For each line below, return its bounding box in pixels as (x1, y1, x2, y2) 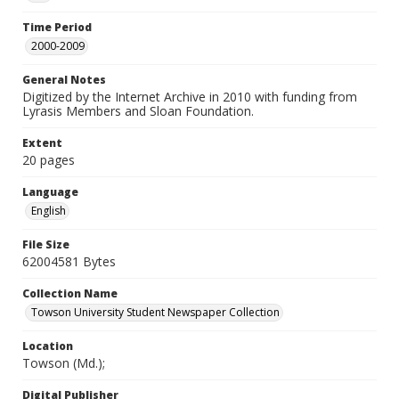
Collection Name (22, 286, 118, 301)
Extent (22, 135, 62, 151)
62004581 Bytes (22, 253, 116, 270)
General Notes (22, 72, 106, 87)
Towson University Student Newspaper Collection (31, 305, 280, 320)
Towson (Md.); (22, 354, 105, 371)
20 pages (22, 151, 75, 168)
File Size (22, 237, 69, 252)
